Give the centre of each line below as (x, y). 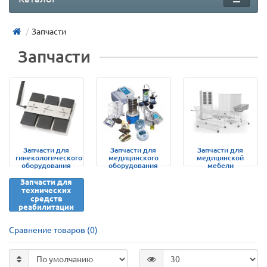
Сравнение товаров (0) (53, 230)
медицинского (133, 157)
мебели (220, 165)
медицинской (221, 157)
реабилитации (46, 207)
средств (46, 198)
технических (46, 190)
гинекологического (49, 157)
